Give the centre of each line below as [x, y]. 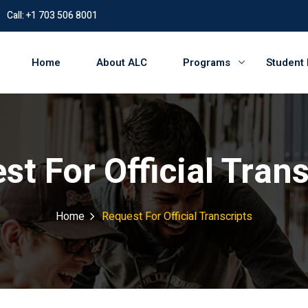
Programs [207, 62]
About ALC [122, 62]
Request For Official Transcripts [177, 217]
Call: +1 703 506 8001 [52, 15]
